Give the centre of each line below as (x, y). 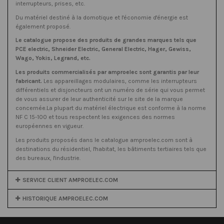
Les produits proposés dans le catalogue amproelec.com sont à (104, 140)
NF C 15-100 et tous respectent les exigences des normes (95, 117)
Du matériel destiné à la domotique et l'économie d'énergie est (102, 17)
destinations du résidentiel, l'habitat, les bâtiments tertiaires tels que (111, 149)
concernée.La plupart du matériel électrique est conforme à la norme (111, 108)
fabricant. (29, 81)
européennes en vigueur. (49, 126)
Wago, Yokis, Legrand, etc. (53, 58)
